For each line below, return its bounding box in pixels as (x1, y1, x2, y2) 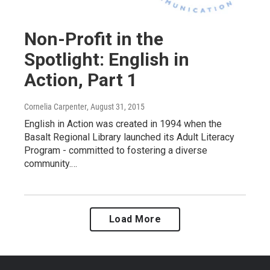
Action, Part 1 (24, 69, 137, 90)
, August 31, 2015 (87, 101, 145, 111)
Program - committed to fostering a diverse (24, 144, 207, 156)
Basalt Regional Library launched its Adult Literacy (24, 131, 234, 143)
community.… (24, 157, 77, 169)
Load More (108, 213, 162, 225)
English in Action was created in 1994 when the (24, 118, 222, 130)
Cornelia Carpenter (24, 101, 87, 111)
